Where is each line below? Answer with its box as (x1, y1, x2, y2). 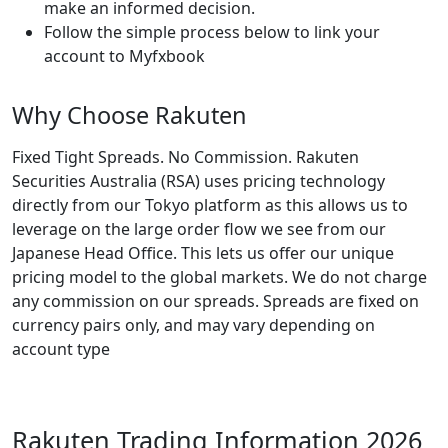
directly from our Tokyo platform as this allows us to (12, 194, 408, 217)
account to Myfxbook (44, 44, 205, 67)
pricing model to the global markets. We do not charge (12, 266, 427, 289)
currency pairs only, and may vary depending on (12, 314, 375, 337)
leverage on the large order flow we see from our (12, 218, 386, 241)
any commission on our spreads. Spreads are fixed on (12, 290, 419, 313)
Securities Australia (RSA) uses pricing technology (12, 170, 385, 193)
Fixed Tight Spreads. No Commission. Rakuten (12, 146, 359, 169)
